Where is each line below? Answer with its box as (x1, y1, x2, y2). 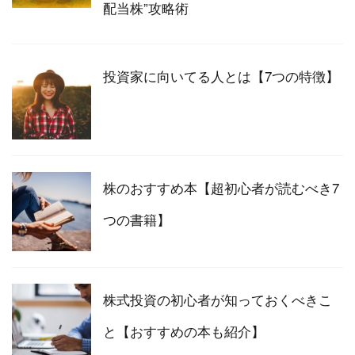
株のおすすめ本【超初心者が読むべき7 (103, 177, 339, 198)
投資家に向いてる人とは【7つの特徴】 (103, 66, 339, 86)
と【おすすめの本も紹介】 (103, 321, 265, 342)
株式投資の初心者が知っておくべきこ (103, 289, 332, 310)
